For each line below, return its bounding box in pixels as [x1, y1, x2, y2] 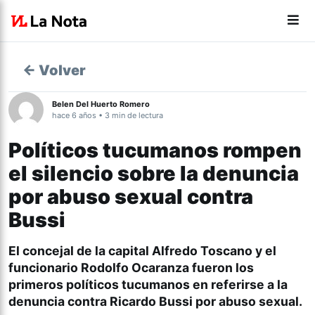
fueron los [189, 260, 254, 275]
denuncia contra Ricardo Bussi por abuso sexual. [8, 294, 302, 309]
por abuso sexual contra [8, 184, 253, 209]
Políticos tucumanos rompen [8, 138, 302, 162]
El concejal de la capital [8, 243, 152, 258]
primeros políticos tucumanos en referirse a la [8, 277, 288, 292]
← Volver [22, 62, 86, 79]
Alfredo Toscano [152, 243, 252, 258]
